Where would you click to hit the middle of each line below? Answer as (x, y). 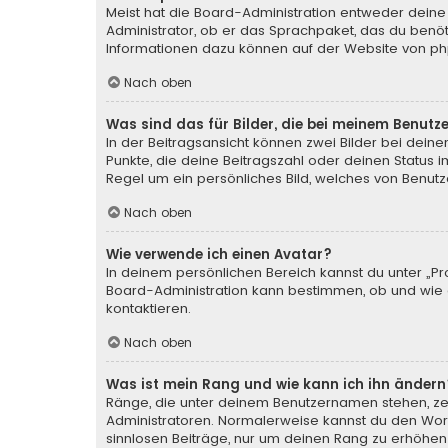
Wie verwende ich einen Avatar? (219, 254)
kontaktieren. (148, 308)
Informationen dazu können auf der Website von (268, 49)
